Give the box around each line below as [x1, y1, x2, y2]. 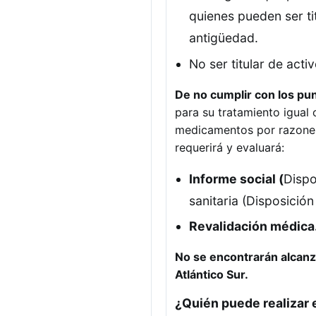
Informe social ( [189, 171, 284, 186]
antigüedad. [189, 30, 258, 46]
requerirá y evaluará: [175, 140, 284, 154]
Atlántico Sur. [175, 267, 248, 282]
